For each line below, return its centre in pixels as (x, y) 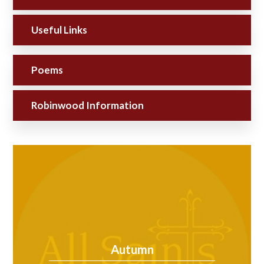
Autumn (132, 250)
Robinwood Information (88, 105)
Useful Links (59, 29)
